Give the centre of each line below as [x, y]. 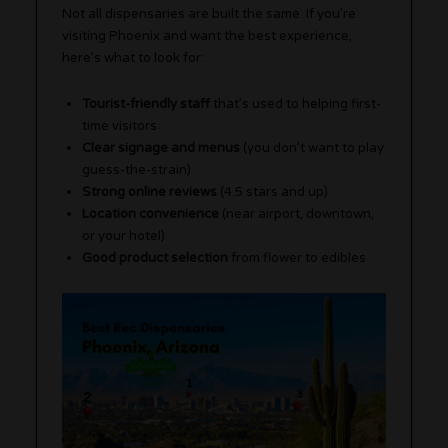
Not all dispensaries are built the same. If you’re [209, 14]
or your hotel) [124, 236]
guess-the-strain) [137, 170]
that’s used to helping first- [296, 104]
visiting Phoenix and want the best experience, [207, 36]
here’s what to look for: [133, 58]
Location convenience [151, 214]
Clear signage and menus [161, 148]
